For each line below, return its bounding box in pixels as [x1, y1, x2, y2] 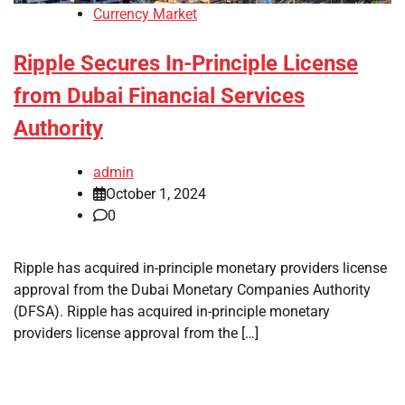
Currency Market [93, 5, 197, 23]
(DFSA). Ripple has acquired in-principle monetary [14, 303, 330, 321]
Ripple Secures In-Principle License [14, 50, 358, 76]
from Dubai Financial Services [14, 82, 305, 108]
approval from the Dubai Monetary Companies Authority [14, 281, 371, 299]
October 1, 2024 [106, 185, 206, 203]
